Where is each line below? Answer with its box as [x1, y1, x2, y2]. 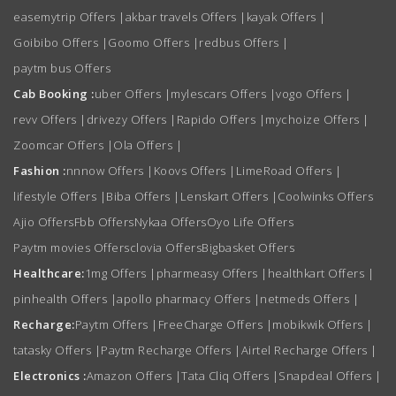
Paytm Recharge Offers [101, 342, 234, 358]
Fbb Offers [73, 214, 134, 230]
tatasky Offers [13, 342, 95, 358]
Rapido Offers [176, 111, 259, 127]
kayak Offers [246, 9, 319, 25]
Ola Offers [113, 137, 176, 153]
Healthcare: [13, 265, 85, 281]
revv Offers [13, 111, 80, 127]
